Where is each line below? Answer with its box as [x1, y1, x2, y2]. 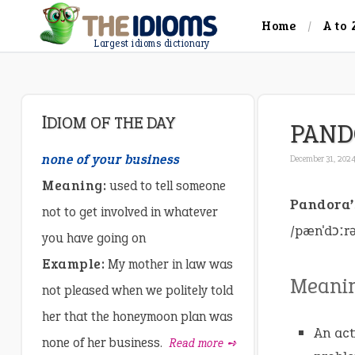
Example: [42, 255, 105, 274]
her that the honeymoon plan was [42, 307, 233, 326]
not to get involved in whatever [42, 203, 218, 222]
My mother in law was [105, 255, 233, 274]
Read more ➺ [170, 335, 237, 352]
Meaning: [42, 177, 106, 196]
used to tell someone [106, 177, 226, 196]
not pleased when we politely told [42, 281, 233, 300]
